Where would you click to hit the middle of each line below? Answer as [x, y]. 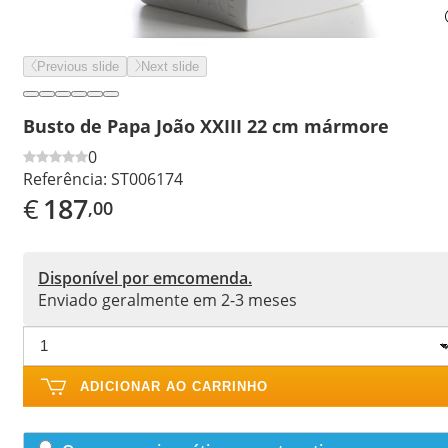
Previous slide [78, 66]
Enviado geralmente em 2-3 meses [167, 299]
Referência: [65, 178]
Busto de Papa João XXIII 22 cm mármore [206, 125]
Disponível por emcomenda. [145, 277]
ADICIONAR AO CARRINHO [174, 386]
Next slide [170, 66]
